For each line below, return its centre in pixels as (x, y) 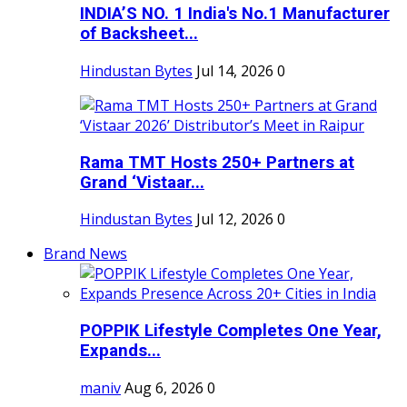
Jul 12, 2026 (235, 219)
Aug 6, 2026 (164, 387)
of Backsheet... (139, 34)
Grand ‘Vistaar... (142, 182)
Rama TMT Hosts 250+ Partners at (217, 162)
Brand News (85, 254)
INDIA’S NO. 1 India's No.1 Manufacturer (235, 14)
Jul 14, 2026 (235, 70)
